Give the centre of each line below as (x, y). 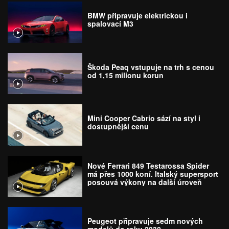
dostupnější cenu (118, 127)
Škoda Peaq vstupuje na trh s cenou (151, 67)
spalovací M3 (111, 24)
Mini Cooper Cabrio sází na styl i (144, 118)
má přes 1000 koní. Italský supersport (153, 174)
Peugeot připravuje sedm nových (145, 221)
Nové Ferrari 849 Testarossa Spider (148, 165)
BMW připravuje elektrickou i (138, 16)
